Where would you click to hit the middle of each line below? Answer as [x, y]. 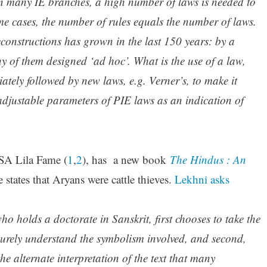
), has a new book [126, 159]
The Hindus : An [208, 159]
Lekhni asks [202, 179]
